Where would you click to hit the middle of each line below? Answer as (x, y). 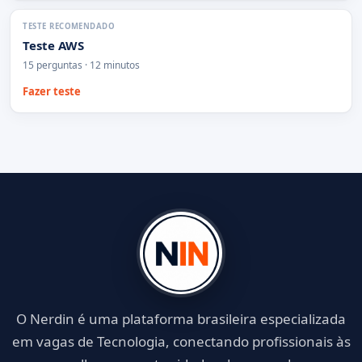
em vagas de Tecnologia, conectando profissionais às (181, 341)
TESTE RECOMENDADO (69, 27)
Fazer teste (52, 92)
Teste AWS (54, 46)
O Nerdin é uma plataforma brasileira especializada (181, 318)
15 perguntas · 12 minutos (82, 65)
